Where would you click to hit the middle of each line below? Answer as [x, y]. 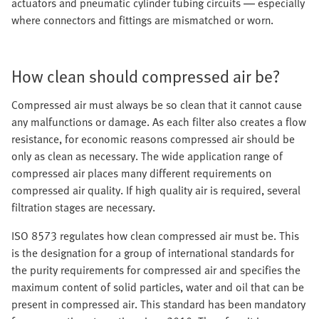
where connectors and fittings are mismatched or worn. [142, 20]
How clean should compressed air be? [146, 76]
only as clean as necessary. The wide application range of [147, 156]
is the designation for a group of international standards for [153, 253]
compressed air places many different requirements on [141, 173]
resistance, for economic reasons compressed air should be [153, 139]
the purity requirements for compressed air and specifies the [156, 270]
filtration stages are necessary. [83, 207]
